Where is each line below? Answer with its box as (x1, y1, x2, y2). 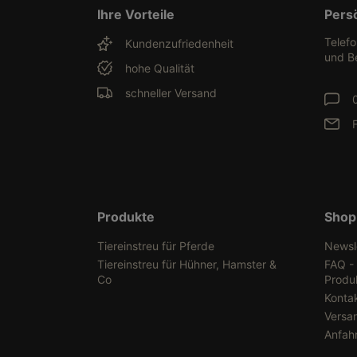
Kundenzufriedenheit (124, 37, 233, 50)
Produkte (97, 209, 155, 225)
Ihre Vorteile (97, 6, 175, 22)
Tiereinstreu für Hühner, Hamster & (97, 257, 277, 271)
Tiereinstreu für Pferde (97, 239, 214, 253)
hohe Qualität (124, 61, 194, 75)
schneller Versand (124, 86, 217, 100)
